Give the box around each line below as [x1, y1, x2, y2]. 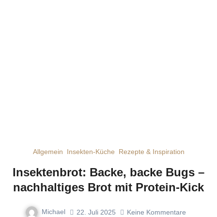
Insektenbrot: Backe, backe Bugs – [13, 166, 204, 179]
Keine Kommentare [127, 208, 186, 216]
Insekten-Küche [66, 148, 115, 156]
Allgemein [32, 148, 63, 156]
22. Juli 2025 [77, 208, 116, 216]
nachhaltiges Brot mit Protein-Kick [13, 181, 204, 194]
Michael [42, 208, 65, 216]
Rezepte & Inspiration [118, 148, 185, 156]
